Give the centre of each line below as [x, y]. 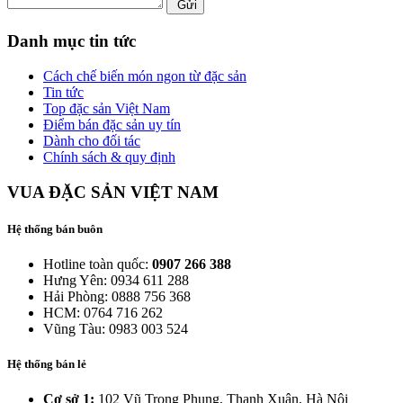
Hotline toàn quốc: [98, 264]
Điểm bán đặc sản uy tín [112, 124]
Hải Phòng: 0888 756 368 [117, 296]
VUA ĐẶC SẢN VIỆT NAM [113, 192]
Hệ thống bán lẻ [47, 364]
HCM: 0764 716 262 [103, 312]
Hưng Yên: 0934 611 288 [116, 280]
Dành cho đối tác [92, 140]
